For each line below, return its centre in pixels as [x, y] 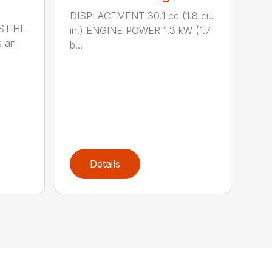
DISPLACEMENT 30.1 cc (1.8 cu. [142, 15]
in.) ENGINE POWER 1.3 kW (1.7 [141, 30]
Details [105, 164]
